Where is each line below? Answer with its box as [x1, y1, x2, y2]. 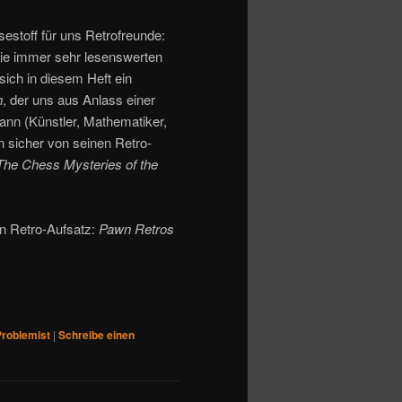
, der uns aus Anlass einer [3, 89, 155, 109]
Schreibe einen [58, 326, 135, 343]
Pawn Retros [99, 219, 174, 239]
